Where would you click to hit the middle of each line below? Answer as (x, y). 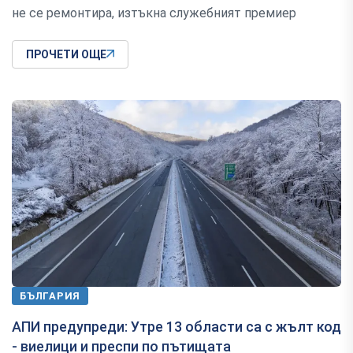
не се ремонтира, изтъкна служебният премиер (154, 13)
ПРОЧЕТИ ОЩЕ (66, 54)
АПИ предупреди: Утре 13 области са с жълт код (176, 326)
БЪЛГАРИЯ (50, 295)
